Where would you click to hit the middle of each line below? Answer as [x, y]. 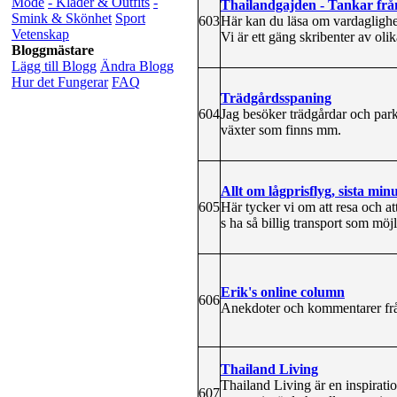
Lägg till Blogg [54, 66]
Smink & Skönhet [62, 18]
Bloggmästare [53, 50]
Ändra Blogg [137, 66]
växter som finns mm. [281, 129]
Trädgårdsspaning [276, 97]
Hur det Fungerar [60, 82]
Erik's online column [283, 292]
